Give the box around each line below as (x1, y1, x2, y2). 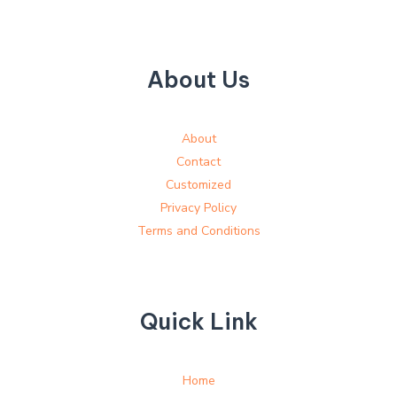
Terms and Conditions (136, 222, 261, 239)
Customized (166, 175, 231, 193)
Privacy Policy (160, 198, 237, 216)
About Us (147, 65, 250, 94)
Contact (176, 152, 221, 170)
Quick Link (139, 307, 258, 336)
